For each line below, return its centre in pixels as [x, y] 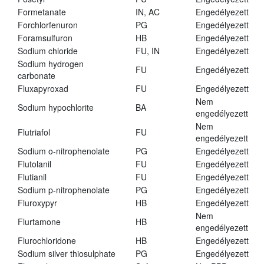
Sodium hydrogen [51, 64]
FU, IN [148, 51]
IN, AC [148, 12]
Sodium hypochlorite [56, 108]
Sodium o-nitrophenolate [64, 151]
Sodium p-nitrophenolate [64, 190]
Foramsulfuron [45, 38]
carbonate [37, 76]
